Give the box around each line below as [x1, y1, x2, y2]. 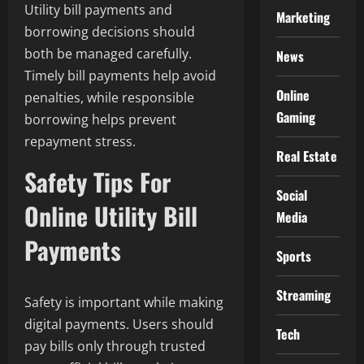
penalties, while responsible [24, 89, 194, 107]
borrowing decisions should [24, 23, 195, 41]
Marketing [275, 7, 331, 27]
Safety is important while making [24, 293, 223, 312]
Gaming [275, 107, 316, 127]
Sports [275, 246, 312, 266]
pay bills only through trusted [24, 337, 206, 356]
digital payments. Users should [24, 315, 214, 334]
